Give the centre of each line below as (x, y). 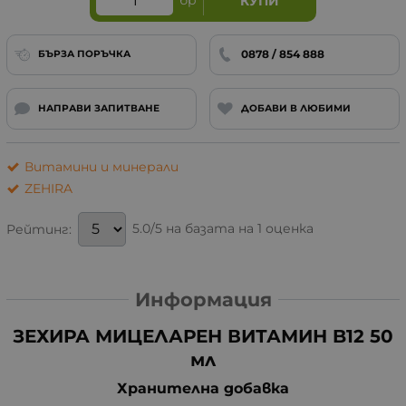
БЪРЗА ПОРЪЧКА (84, 54)
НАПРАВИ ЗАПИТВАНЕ (98, 108)
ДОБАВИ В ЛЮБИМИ (295, 108)
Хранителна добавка (203, 388)
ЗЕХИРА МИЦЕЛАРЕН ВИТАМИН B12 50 (203, 336)
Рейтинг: (39, 229)
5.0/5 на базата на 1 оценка (223, 229)
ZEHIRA (48, 188)
